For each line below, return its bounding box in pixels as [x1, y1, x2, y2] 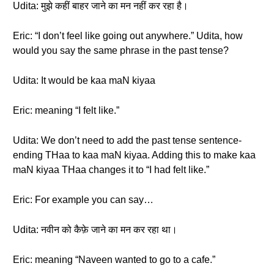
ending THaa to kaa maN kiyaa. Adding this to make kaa [13, 150, 256, 160]
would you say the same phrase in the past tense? [13, 45, 229, 56]
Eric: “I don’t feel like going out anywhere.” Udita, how [13, 31, 243, 41]
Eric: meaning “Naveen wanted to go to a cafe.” [13, 254, 215, 265]
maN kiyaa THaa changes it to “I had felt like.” [13, 165, 209, 175]
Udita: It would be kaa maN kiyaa [13, 75, 155, 86]
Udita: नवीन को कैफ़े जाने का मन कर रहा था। [13, 224, 177, 235]
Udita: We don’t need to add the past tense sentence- [13, 135, 242, 146]
